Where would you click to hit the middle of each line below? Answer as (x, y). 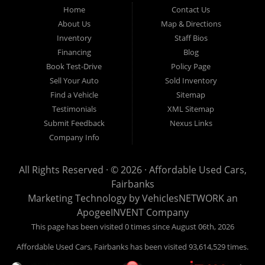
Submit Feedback (74, 123)
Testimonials (74, 109)
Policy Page (191, 67)
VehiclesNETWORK (183, 198)
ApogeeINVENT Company (132, 213)
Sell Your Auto (74, 81)
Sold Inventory (191, 81)
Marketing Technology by (85, 198)
